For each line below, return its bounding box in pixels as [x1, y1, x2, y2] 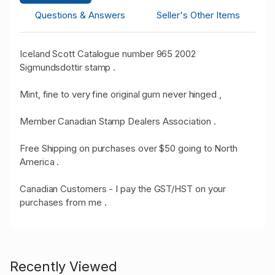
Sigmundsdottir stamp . [20, 61, 116, 74]
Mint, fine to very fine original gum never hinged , [20, 88, 222, 101]
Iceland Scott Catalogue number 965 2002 [20, 48, 196, 60]
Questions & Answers [35, 9, 126, 21]
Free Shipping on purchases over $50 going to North [20, 142, 238, 155]
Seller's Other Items [156, 9, 240, 21]
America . [20, 156, 60, 168]
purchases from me [20, 196, 102, 209]
